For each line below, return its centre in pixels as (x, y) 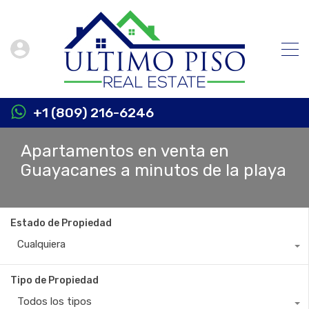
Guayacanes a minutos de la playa (153, 170)
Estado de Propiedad (61, 223)
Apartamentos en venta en (125, 151)
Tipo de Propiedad (54, 280)
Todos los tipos (54, 301)
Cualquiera (41, 244)
